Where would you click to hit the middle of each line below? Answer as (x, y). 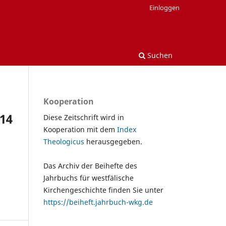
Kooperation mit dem (80, 129)
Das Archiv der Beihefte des (90, 165)
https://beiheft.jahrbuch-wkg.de (98, 202)
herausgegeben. (114, 141)
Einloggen (164, 7)
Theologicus (65, 141)
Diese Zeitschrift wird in (84, 117)
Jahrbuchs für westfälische (89, 178)
